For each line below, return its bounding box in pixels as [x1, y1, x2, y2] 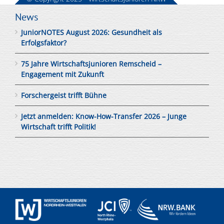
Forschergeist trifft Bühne [21, 90, 106, 100]
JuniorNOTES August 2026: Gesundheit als [21, 27, 162, 37]
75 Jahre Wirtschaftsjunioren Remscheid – [21, 59, 161, 69]
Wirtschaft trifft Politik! [21, 122, 96, 132]
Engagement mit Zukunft [21, 69, 104, 79]
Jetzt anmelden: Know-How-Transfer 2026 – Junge [21, 111, 186, 121]
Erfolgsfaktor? [21, 38, 66, 48]
